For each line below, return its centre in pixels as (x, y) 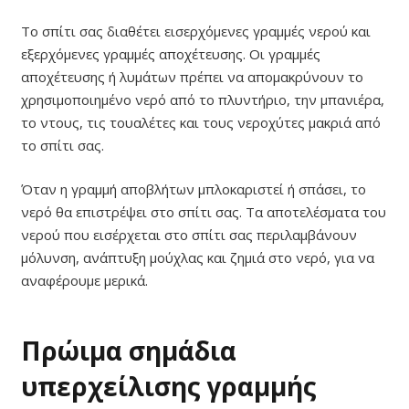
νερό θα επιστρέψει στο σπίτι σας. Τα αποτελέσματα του (203, 211)
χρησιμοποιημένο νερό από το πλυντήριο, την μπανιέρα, (202, 100)
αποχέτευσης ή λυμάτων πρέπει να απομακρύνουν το (192, 77)
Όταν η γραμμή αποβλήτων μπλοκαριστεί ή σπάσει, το (193, 189)
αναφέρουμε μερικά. (84, 280)
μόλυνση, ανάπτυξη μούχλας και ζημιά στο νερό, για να (197, 257)
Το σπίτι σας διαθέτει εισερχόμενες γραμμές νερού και (195, 31)
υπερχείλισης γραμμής (168, 386)
